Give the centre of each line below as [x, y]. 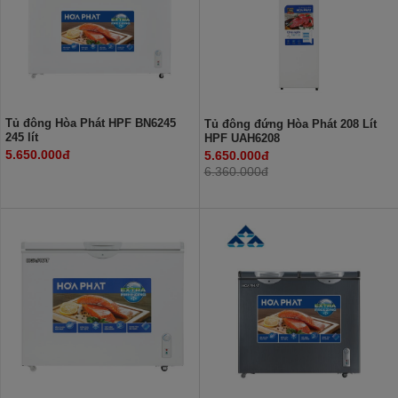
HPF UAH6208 [242, 138]
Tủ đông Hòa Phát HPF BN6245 [91, 123]
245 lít [22, 137]
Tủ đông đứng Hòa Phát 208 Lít [290, 123]
